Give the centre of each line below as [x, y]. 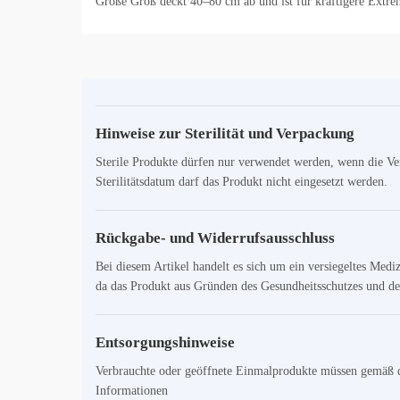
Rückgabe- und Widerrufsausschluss [215, 238]
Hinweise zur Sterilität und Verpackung [225, 134]
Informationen [132, 391]
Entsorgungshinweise [165, 343]
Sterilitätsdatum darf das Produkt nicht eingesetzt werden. [242, 182]
